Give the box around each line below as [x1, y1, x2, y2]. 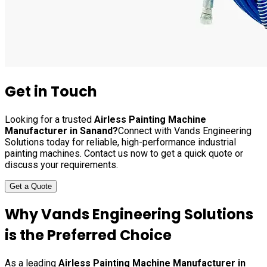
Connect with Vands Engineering [118, 125, 252, 136]
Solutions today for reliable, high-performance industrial [5, 136, 236, 148]
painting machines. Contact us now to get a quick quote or [5, 147, 243, 159]
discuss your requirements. [5, 159, 118, 170]
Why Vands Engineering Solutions [5, 204, 253, 225]
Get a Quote [10, 181, 52, 191]
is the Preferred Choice [5, 225, 172, 246]
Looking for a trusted [5, 113, 94, 125]
